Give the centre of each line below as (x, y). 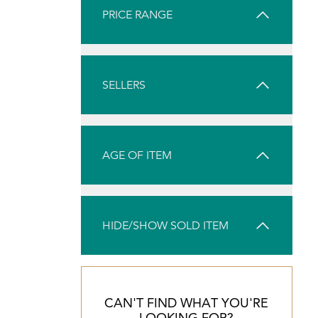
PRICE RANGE (137, 15)
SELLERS (124, 85)
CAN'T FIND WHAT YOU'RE (187, 303)
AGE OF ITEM (137, 155)
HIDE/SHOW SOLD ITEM (165, 225)
